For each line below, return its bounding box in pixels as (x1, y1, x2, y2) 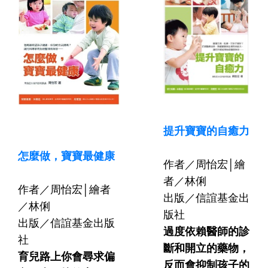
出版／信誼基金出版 (18, 215, 115, 230)
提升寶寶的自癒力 (163, 123, 249, 138)
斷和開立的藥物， (163, 240, 249, 255)
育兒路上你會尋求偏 (18, 248, 115, 263)
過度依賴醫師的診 (163, 223, 249, 238)
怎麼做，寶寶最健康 (18, 148, 115, 163)
